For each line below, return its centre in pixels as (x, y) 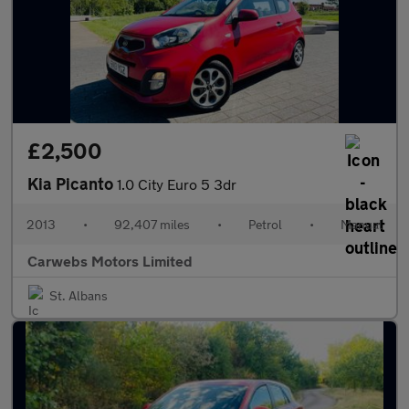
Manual (362, 224)
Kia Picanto (72, 184)
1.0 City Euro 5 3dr (177, 184)
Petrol (265, 224)
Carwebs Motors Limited (110, 261)
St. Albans (79, 295)
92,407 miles (152, 224)
